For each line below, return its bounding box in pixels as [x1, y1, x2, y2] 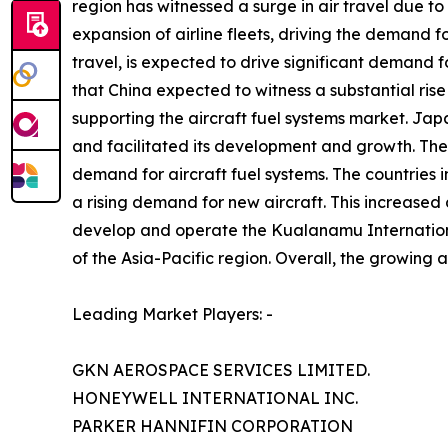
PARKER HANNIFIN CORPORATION [72, 416, 353, 437]
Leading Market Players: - [72, 304, 273, 325]
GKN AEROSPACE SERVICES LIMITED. [72, 360, 370, 381]
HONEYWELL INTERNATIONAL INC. [72, 388, 358, 409]
